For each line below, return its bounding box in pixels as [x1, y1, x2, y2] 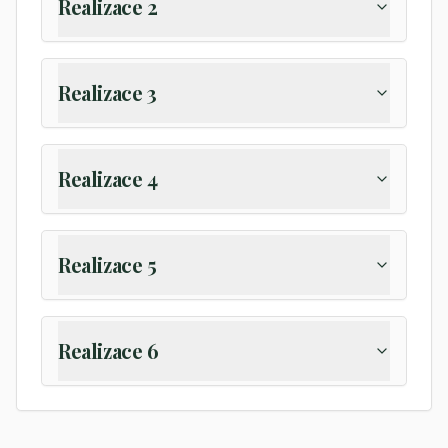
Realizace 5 [58, 251, 157, 278]
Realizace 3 [58, 79, 157, 106]
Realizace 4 [58, 165, 158, 192]
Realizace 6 [58, 337, 159, 364]
